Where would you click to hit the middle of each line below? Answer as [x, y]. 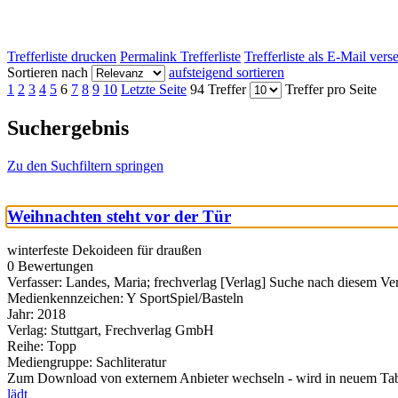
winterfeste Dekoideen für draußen [104, 251]
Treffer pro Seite [331, 90]
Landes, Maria [106, 283]
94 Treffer [218, 90]
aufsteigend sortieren [227, 73]
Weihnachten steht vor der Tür [119, 216]
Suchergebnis [68, 128]
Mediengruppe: [52, 362]
